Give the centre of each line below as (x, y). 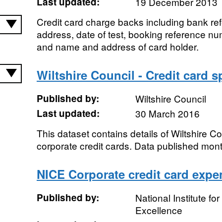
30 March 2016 (167, 113)
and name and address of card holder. (117, 46)
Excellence (159, 210)
